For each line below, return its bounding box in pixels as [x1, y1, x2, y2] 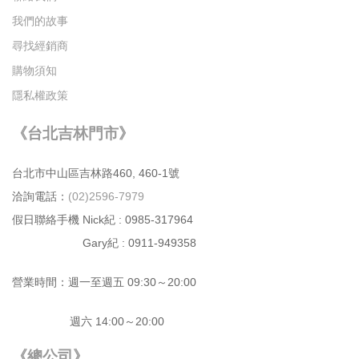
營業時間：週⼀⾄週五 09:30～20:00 [12, 275, 196, 288]
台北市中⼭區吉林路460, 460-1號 [12, 166, 179, 179]
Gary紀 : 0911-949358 [12, 236, 196, 249]
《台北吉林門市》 [12, 126, 134, 142]
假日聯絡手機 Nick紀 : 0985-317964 [12, 212, 193, 226]
